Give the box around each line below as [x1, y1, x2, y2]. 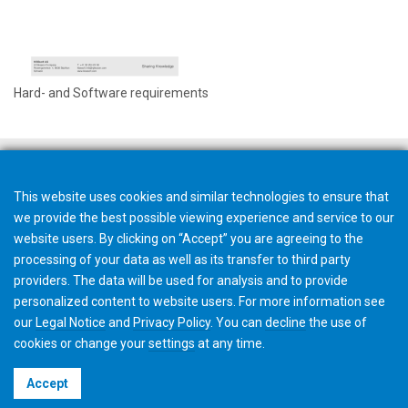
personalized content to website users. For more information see [14, 294, 385, 309]
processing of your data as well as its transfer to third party [14, 252, 351, 267]
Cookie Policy [149, 382, 218, 395]
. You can [210, 315, 265, 330]
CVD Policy [304, 382, 360, 395]
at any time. [195, 336, 265, 351]
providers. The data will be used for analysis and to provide [14, 273, 348, 288]
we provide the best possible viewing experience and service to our [14, 210, 394, 225]
